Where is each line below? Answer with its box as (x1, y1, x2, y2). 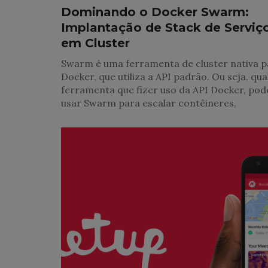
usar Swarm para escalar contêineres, (61, 97, 236, 109)
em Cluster (61, 36, 130, 51)
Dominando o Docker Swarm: (61, 5, 249, 20)
